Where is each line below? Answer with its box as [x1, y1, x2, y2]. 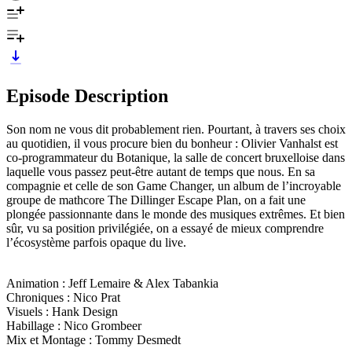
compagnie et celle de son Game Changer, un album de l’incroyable [6, 178, 341, 192]
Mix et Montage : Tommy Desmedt [6, 332, 181, 346]
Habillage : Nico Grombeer [6, 318, 141, 332]
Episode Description [6, 85, 168, 106]
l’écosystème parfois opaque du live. [6, 235, 186, 249]
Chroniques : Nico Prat [6, 290, 120, 304]
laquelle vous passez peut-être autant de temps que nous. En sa [6, 164, 315, 178]
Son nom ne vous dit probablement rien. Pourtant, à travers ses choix [6, 122, 346, 136]
